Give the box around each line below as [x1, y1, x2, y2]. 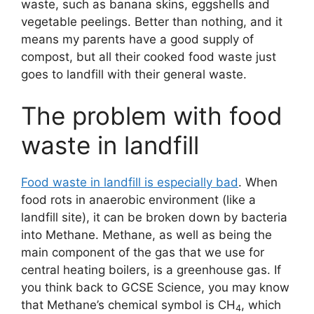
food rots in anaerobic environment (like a [21, 193, 256, 207]
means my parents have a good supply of [21, 32, 254, 46]
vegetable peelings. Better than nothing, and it [21, 14, 282, 29]
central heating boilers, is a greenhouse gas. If [21, 263, 281, 277]
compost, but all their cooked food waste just [21, 49, 276, 64]
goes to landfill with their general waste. [21, 67, 247, 81]
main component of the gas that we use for [21, 245, 264, 259]
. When [238, 175, 278, 189]
